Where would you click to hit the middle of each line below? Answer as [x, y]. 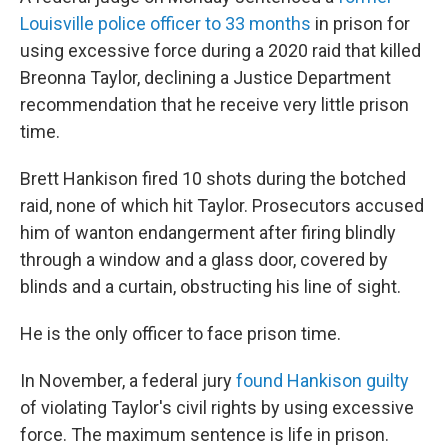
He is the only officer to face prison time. [180, 333]
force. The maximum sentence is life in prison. [204, 434]
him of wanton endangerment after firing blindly [208, 232]
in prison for [360, 23]
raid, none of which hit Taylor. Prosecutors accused [222, 205]
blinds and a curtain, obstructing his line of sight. [210, 286]
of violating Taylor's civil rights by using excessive [217, 407]
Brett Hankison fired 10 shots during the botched [213, 178]
